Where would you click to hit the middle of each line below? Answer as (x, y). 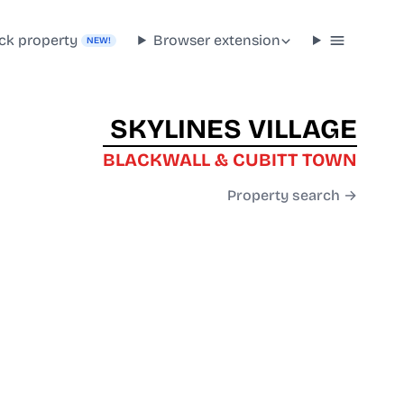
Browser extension (217, 40)
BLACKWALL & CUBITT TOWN (230, 160)
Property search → (292, 196)
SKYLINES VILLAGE (234, 129)
